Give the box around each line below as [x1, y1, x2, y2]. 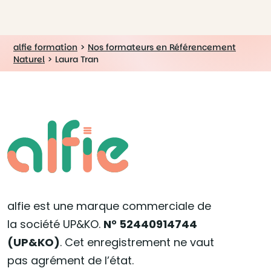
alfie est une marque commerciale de [7, 198, 211, 214]
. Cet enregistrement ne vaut [60, 235, 214, 250]
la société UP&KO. [7, 217, 103, 232]
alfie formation [13, 41, 77, 53]
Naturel [13, 53, 45, 65]
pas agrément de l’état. [7, 253, 134, 268]
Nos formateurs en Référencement [88, 41, 236, 53]
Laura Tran [55, 53, 99, 65]
